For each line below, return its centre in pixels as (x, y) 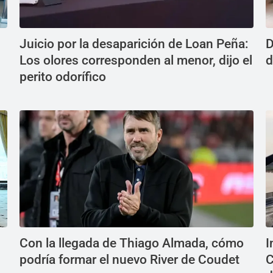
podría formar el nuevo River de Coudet (129, 260)
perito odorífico (63, 77)
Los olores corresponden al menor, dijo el (136, 60)
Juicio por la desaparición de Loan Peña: (134, 44)
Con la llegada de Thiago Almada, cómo (132, 243)
